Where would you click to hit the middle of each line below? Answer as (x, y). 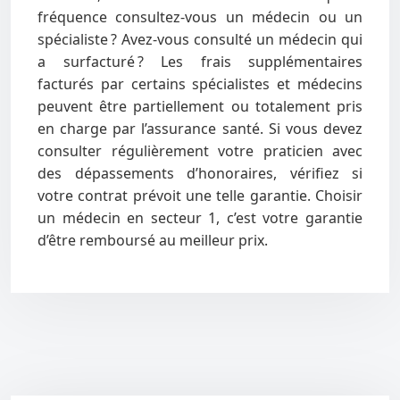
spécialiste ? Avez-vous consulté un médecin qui (200, 39)
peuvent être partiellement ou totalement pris (200, 106)
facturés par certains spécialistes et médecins (200, 84)
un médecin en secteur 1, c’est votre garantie (200, 218)
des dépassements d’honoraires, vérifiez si (200, 173)
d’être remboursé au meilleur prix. (153, 240)
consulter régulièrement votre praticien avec (200, 151)
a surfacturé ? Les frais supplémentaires (200, 62)
